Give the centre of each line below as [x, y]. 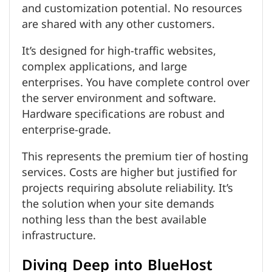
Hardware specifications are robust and [123, 114]
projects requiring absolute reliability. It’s [127, 188]
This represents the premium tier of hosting [135, 156]
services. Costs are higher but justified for [129, 172]
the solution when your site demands [118, 204]
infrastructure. [59, 235]
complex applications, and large [104, 66]
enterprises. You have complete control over [136, 82]
